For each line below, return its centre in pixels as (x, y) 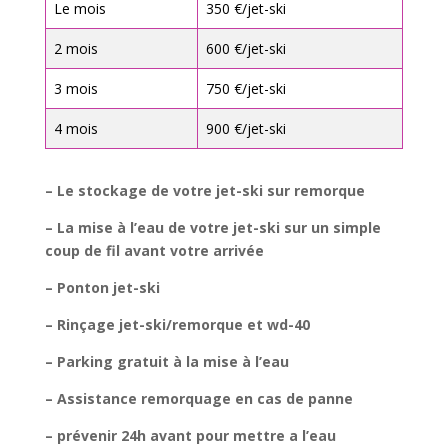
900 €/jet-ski (245, 128)
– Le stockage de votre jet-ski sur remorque (204, 190)
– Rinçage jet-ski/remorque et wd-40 (177, 324)
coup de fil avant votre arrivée (154, 250)
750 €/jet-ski (245, 88)
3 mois (75, 88)
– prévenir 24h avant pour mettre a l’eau (190, 435)
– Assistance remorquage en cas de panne (198, 398)
